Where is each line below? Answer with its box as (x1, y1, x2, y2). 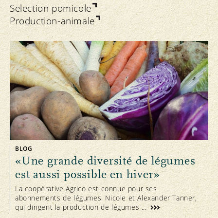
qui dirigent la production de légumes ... (15, 202, 149, 212)
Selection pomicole (10, 1, 91, 15)
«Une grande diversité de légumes (15, 154, 196, 168)
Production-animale (10, 14, 95, 27)
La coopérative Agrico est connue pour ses (15, 184, 157, 194)
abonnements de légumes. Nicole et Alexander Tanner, (15, 193, 197, 203)
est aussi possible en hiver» (15, 168, 160, 182)
